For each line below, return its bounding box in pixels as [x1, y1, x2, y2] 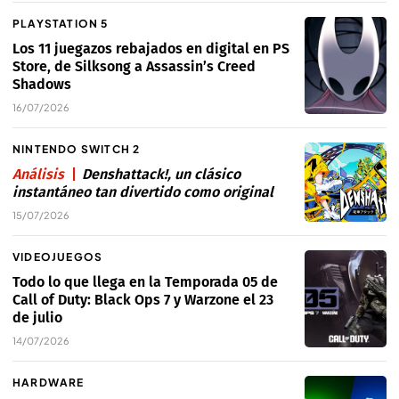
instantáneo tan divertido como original [12, 183, 273, 201]
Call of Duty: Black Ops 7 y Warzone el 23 [12, 291, 273, 309]
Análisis [12, 166, 64, 183]
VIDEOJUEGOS [12, 250, 103, 265]
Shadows [12, 76, 71, 94]
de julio [12, 309, 62, 327]
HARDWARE [12, 376, 85, 390]
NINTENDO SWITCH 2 [12, 142, 141, 157]
